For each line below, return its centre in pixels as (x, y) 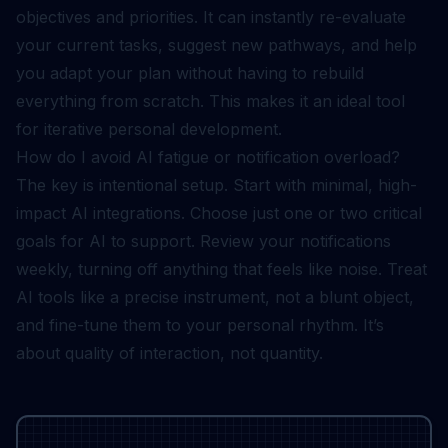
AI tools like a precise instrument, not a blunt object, (215, 297)
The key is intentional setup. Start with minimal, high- (216, 185)
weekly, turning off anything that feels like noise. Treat (221, 269)
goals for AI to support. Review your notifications (203, 241)
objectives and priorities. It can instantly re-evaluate (211, 17)
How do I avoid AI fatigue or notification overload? (208, 157)
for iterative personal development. (149, 129)
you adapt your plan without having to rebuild (190, 73)
